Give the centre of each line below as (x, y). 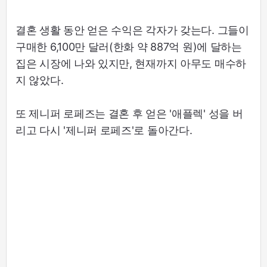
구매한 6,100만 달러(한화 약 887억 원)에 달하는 (129, 47)
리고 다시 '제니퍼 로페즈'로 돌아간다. (104, 131)
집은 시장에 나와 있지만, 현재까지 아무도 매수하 (131, 64)
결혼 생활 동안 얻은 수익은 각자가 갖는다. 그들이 (132, 30)
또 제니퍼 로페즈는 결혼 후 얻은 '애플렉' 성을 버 (129, 114)
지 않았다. (40, 80)
